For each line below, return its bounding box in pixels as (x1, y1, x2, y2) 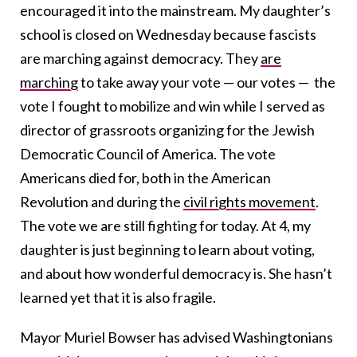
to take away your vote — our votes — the (78, 73, 335, 91)
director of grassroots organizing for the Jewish (20, 120, 315, 139)
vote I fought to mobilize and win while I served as (20, 96, 325, 115)
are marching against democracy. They (20, 49, 261, 67)
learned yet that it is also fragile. (20, 288, 216, 306)
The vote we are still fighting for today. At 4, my (20, 216, 311, 234)
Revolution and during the (20, 192, 183, 210)
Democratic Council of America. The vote (20, 144, 276, 163)
